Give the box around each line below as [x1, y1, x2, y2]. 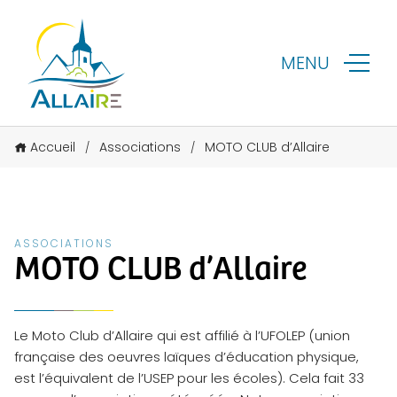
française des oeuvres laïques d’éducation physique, [14, 347, 359, 367]
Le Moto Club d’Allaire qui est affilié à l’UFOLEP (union [14, 326, 350, 346]
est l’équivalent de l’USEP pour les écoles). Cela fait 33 [14, 369, 364, 388]
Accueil [30, 138, 75, 157]
